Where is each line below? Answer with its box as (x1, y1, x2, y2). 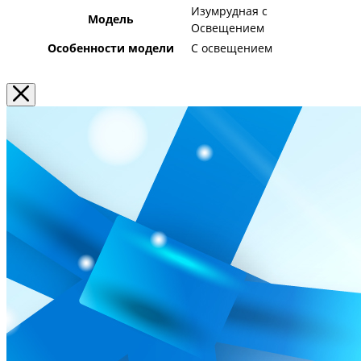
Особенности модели (47, 39, 174, 56)
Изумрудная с (191, 2, 268, 19)
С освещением (191, 39, 272, 56)
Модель (87, 10, 134, 27)
